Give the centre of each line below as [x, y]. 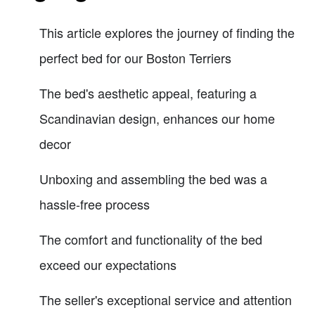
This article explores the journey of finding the [167, 33]
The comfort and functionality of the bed [151, 239]
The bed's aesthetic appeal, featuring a [148, 93]
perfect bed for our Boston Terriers [135, 58]
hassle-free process [95, 204]
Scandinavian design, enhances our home [157, 118]
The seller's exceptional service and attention [166, 300]
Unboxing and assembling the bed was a [153, 179]
